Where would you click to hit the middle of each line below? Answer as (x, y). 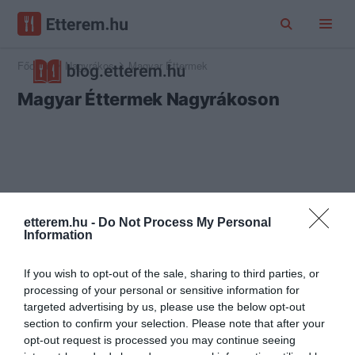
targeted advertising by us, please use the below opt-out (164, 307)
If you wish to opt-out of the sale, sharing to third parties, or (172, 274)
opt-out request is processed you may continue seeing (160, 340)
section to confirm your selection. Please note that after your (174, 324)
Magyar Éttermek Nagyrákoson (149, 99)
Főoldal (34, 65)
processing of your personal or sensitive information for (162, 290)
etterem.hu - (61, 223)
